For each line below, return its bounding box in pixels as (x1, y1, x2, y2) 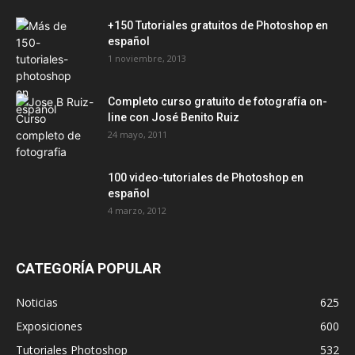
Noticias (16, 295, 58, 311)
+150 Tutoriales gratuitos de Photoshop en (108, 19, 328, 32)
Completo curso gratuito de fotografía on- (108, 95, 327, 109)
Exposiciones (16, 319, 82, 334)
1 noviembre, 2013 (108, 52, 186, 65)
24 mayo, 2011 (108, 128, 167, 141)
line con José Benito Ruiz (108, 111, 239, 124)
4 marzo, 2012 (108, 204, 166, 217)
